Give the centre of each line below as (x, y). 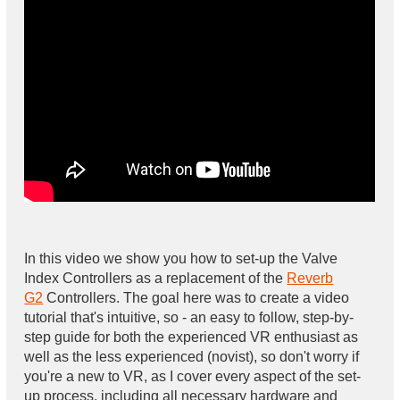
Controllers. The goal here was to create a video (196, 298)
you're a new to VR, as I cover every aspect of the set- (193, 376)
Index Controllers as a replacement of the (156, 278)
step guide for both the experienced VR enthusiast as (192, 337)
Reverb (310, 278)
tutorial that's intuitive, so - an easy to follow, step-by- (189, 317)
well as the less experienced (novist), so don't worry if (192, 357)
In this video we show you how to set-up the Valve (181, 258)
